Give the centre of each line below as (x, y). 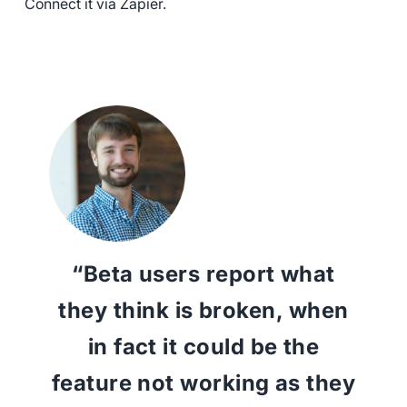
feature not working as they (203, 382)
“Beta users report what (203, 273)
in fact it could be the (203, 346)
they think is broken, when (203, 310)
